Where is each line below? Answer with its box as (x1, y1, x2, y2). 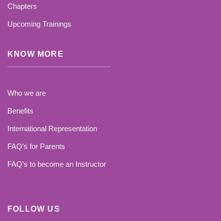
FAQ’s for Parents (7, 142, 65, 151)
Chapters (7, 2, 37, 11)
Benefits (7, 107, 34, 115)
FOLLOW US (7, 205, 60, 214)
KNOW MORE (7, 50, 64, 59)
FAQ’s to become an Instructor (7, 160, 106, 169)
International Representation (7, 124, 97, 133)
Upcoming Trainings (7, 20, 72, 29)
